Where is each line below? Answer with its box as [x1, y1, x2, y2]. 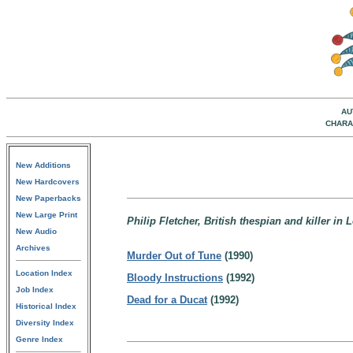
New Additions [16, 161, 71, 169]
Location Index [16, 269, 72, 277]
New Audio [16, 227, 57, 236]
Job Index [16, 285, 54, 294]
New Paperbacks [16, 194, 81, 203]
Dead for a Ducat [127, 294, 207, 306]
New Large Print [16, 210, 77, 219]
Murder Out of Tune [127, 250, 221, 262]
